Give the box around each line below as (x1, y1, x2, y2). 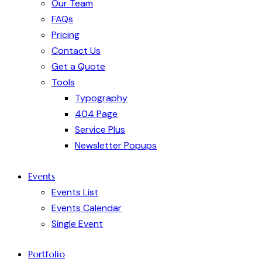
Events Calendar (51, 201, 122, 214)
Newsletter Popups (75, 139, 157, 152)
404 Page (75, 108, 118, 120)
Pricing (51, 29, 80, 42)
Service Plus (75, 123, 125, 136)
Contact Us (51, 44, 101, 57)
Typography (75, 92, 127, 105)
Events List (51, 185, 98, 198)
